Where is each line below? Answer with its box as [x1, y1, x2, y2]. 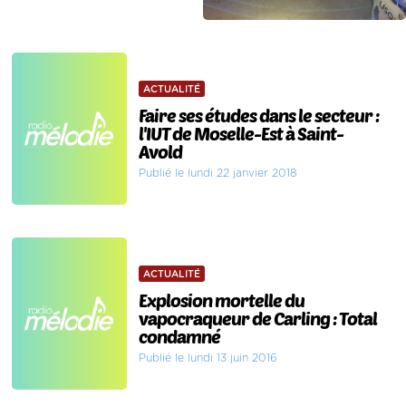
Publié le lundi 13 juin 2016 [139, 353, 278, 364]
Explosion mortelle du [139, 289, 305, 312]
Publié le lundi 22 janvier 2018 [139, 168, 298, 179]
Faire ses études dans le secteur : [139, 104, 381, 127]
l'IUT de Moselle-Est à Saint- [139, 122, 344, 145]
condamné [139, 325, 221, 348]
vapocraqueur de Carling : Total [139, 307, 378, 330]
